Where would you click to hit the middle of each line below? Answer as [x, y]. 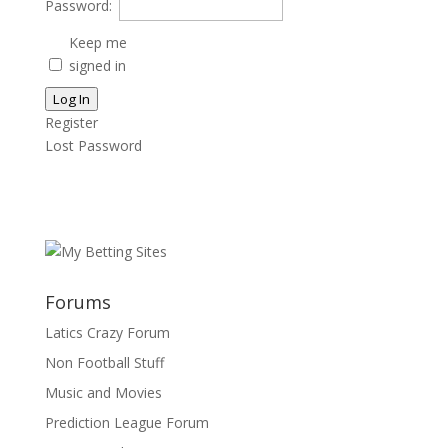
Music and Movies [103, 392]
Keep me [97, 42]
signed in [97, 65]
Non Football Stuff [104, 362]
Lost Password [93, 145]
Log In [71, 98]
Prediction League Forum [126, 422]
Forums [77, 301]
